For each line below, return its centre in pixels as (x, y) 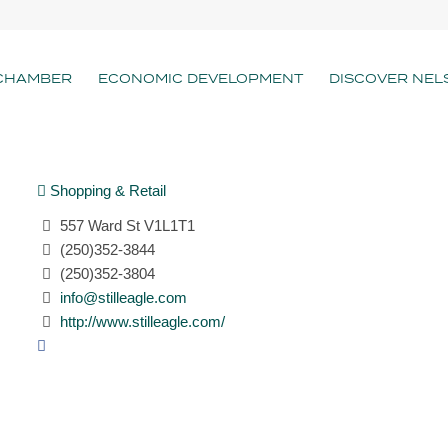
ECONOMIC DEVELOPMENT (200, 78)
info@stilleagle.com (123, 297)
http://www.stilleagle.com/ (142, 321)
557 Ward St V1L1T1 (125, 225)
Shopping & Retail (105, 190)
